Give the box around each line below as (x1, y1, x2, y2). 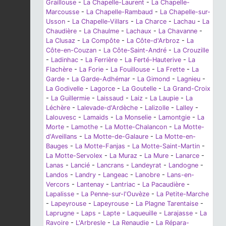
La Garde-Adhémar (72, 75, 130, 83)
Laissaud (97, 94, 124, 102)
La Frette (157, 65, 185, 73)
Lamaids (83, 113, 108, 121)
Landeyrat (131, 161, 161, 169)
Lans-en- (167, 171, 194, 179)
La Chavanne (158, 27, 197, 35)
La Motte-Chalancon (105, 123, 167, 131)
